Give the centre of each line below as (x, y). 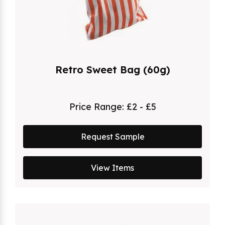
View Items (113, 168)
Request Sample (113, 137)
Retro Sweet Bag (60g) (113, 69)
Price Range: (98, 106)
